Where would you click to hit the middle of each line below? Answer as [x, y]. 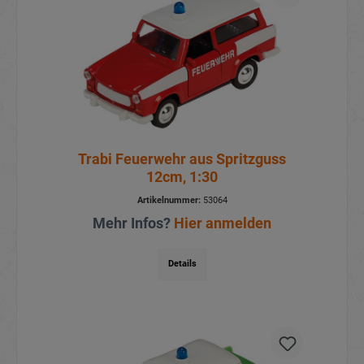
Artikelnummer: [169, 200]
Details [182, 263]
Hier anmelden [223, 223]
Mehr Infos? [133, 223]
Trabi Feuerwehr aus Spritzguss [182, 158]
